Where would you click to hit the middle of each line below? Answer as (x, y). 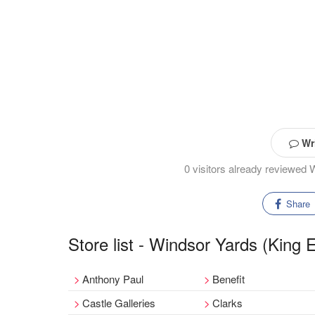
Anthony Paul (113, 279)
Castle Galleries (119, 303)
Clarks (228, 303)
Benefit (229, 279)
